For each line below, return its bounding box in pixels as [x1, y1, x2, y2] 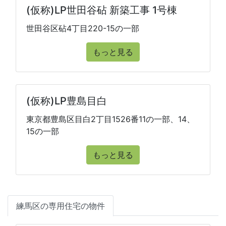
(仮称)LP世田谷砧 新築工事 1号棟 [26, 4, 177, 16]
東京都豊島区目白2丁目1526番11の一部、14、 [26, 114, 195, 124]
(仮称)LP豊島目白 [26, 95, 107, 107]
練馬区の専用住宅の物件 [16, 201, 105, 211]
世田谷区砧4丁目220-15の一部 [26, 23, 139, 33]
